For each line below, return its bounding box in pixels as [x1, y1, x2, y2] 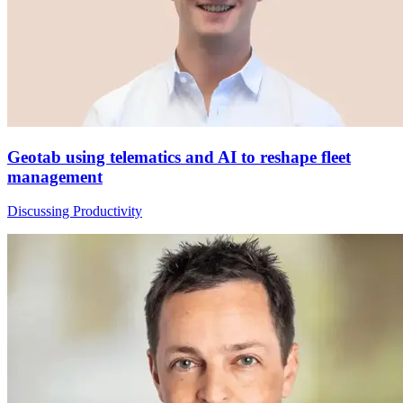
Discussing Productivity [7, 203, 142, 219]
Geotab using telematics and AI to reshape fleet [7, 147, 351, 166]
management [7, 166, 103, 186]
